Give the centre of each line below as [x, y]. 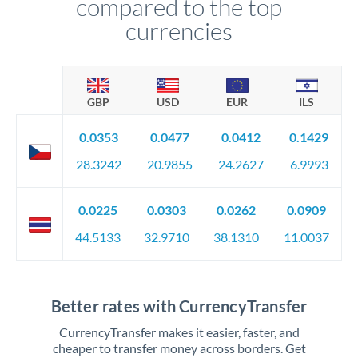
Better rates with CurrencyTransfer [179, 306]
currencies [179, 31]
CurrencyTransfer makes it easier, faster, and [179, 332]
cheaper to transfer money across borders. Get [179, 348]
